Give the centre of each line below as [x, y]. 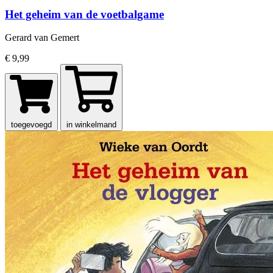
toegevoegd [31, 125]
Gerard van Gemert [42, 38]
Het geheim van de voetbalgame [84, 14]
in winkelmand [91, 125]
